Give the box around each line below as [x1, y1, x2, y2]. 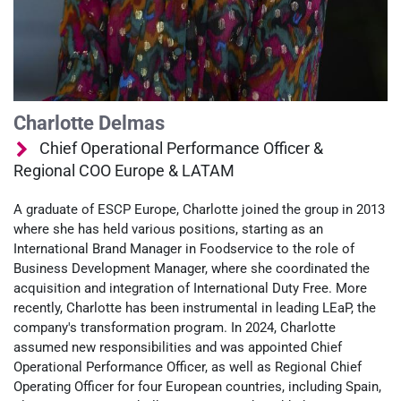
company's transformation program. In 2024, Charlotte [13, 319, 336, 336]
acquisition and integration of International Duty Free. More [13, 279, 367, 296]
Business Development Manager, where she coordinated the [13, 260, 370, 277]
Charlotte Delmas [13, 111, 165, 134]
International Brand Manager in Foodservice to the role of [13, 240, 354, 257]
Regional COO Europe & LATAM [13, 160, 235, 180]
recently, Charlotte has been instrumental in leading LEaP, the [13, 299, 376, 316]
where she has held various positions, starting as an [13, 220, 323, 237]
